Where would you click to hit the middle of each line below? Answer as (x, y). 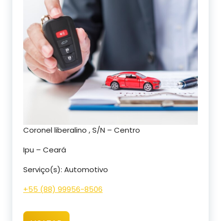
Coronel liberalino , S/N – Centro (82, 130)
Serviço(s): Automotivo (66, 170)
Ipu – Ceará (45, 150)
